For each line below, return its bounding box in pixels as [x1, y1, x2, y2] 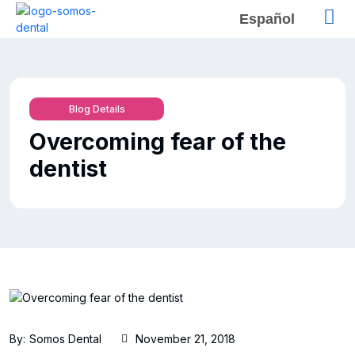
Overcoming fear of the [29, 128, 286, 155]
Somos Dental [29, 331, 101, 345]
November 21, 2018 [136, 331, 235, 345]
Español [239, 11, 296, 27]
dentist [29, 155, 107, 182]
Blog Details [68, 102, 125, 115]
